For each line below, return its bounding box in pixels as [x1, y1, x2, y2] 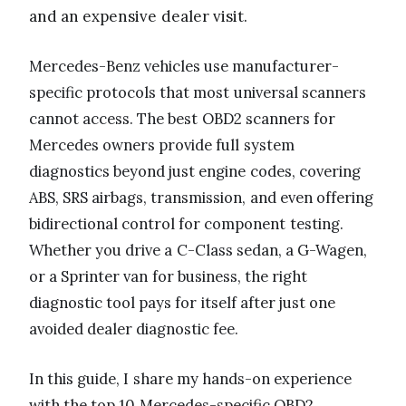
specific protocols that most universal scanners [29, 82, 366, 102]
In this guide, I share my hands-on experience [29, 368, 353, 389]
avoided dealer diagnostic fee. [29, 318, 239, 339]
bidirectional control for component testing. [29, 213, 343, 234]
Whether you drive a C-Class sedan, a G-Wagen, [29, 239, 368, 260]
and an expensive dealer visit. [29, 5, 247, 26]
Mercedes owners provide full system [29, 134, 295, 155]
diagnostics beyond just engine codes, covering [29, 160, 361, 181]
